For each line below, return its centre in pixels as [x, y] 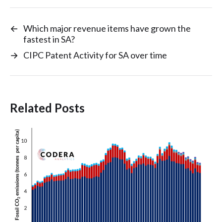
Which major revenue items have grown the [107, 28]
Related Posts [47, 108]
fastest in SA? [49, 39]
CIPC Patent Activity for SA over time [95, 55]
